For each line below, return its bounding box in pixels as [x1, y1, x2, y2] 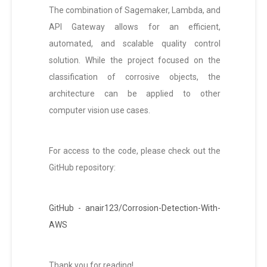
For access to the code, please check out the [49, 146, 221, 156]
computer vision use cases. [49, 105, 150, 116]
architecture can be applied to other [49, 89, 221, 99]
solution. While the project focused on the [49, 55, 221, 66]
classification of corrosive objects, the [49, 72, 221, 82]
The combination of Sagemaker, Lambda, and [49, 5, 221, 15]
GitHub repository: [49, 163, 116, 173]
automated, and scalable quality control [49, 39, 221, 49]
